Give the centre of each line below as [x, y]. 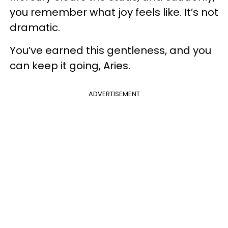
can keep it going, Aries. [70, 66]
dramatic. [36, 28]
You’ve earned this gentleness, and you [110, 51]
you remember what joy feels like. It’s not [114, 12]
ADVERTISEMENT [114, 94]
